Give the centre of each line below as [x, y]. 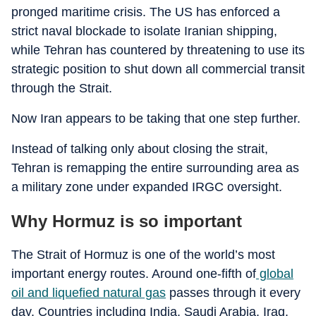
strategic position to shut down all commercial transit [158, 69]
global [275, 274]
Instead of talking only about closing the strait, [140, 149]
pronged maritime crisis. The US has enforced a [146, 12]
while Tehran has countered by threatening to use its [158, 50]
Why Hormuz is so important [127, 221]
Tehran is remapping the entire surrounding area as [155, 168]
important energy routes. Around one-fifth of [134, 274]
